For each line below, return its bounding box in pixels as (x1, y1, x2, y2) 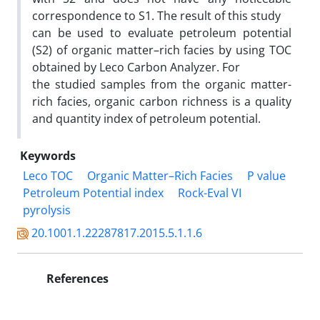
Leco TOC (23, 167, 73, 184)
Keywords (20, 147, 76, 164)
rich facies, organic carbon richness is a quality (32, 93, 291, 109)
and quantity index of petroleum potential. (32, 110, 261, 126)
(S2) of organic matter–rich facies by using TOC (32, 41, 291, 58)
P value (247, 167, 286, 184)
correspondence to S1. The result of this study (32, 7, 281, 24)
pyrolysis (23, 201, 71, 218)
